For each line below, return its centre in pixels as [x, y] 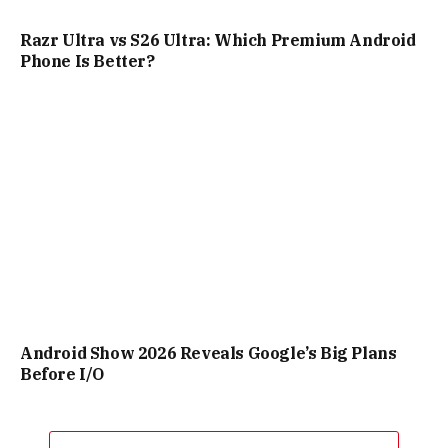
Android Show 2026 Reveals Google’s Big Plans [208, 353]
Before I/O [62, 374]
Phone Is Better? [87, 60]
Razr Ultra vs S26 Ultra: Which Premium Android [218, 39]
